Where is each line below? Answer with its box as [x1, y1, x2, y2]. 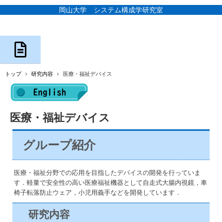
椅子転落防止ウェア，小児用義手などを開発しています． [13, 188, 181, 196]
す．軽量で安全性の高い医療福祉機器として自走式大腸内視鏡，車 [13, 178, 207, 186]
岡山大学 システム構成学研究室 [59, 6, 163, 14]
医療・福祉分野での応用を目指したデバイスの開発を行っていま [13, 168, 201, 176]
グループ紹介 [23, 138, 96, 152]
